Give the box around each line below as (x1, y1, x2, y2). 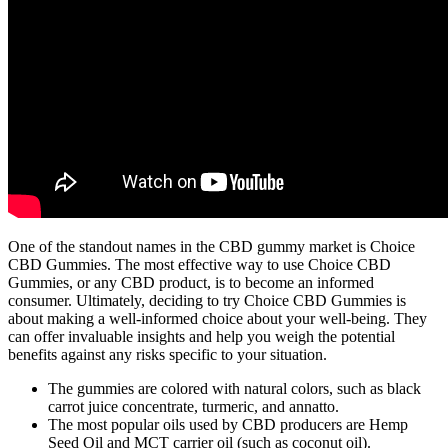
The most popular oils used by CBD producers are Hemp (48, 415, 408, 433)
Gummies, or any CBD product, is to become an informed (8, 273, 374, 291)
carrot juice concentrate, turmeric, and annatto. (48, 397, 339, 415)
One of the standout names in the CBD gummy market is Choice (8, 237, 415, 255)
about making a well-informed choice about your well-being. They (8, 309, 427, 327)
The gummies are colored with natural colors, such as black (48, 379, 421, 397)
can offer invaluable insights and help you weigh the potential (8, 327, 395, 345)
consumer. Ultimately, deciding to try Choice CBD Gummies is (8, 291, 406, 309)
